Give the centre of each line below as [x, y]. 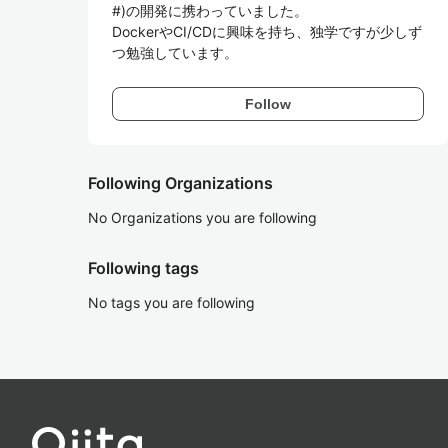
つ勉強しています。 [175, 52]
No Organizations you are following [202, 217]
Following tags [143, 268]
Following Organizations [180, 183]
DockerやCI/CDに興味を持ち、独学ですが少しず [267, 31]
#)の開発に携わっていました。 [210, 10]
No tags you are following [171, 302]
